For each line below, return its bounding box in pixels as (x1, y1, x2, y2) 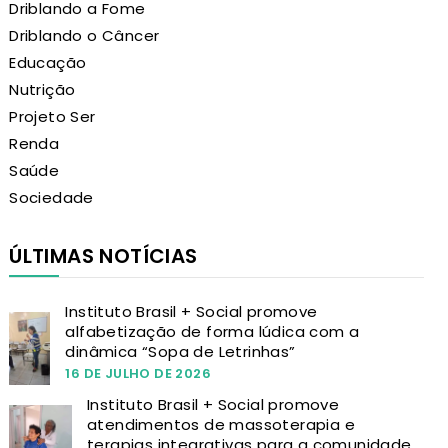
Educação (9, 51, 87, 73)
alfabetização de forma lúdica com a (65, 320, 360, 342)
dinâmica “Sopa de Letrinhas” (65, 340, 296, 362)
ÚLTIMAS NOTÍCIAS (9, 241, 198, 270)
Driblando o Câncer (9, 24, 160, 46)
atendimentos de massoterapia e (87, 413, 356, 435)
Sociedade (9, 186, 94, 208)
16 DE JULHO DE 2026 (65, 363, 211, 383)
